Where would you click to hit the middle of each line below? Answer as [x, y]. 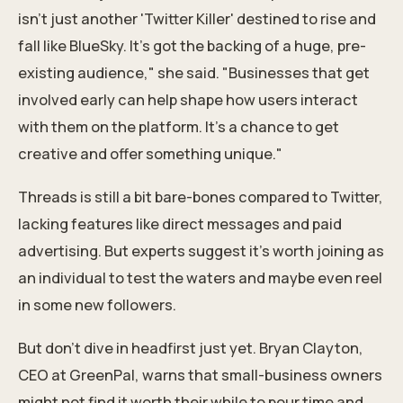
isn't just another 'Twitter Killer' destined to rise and [197, 19]
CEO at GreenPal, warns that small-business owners [200, 376]
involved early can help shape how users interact [188, 100]
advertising [58, 251]
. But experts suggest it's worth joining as [241, 251]
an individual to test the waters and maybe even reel [200, 278]
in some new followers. [97, 305]
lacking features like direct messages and [165, 224]
